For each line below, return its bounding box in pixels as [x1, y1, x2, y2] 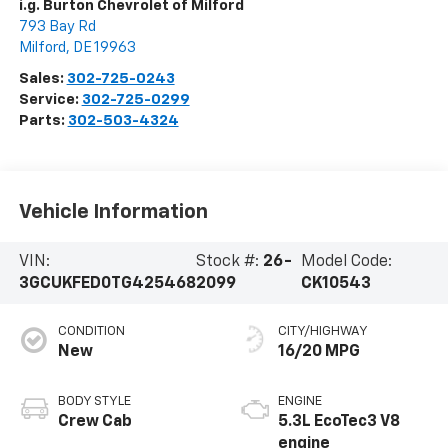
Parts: [18, 113, 68, 129]
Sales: [18, 71, 67, 87]
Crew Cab [57, 413, 132, 430]
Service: [18, 92, 82, 108]
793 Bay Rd [18, 19, 96, 35]
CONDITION [57, 324, 125, 338]
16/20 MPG [278, 343, 360, 360]
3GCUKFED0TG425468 [18, 275, 196, 292]
